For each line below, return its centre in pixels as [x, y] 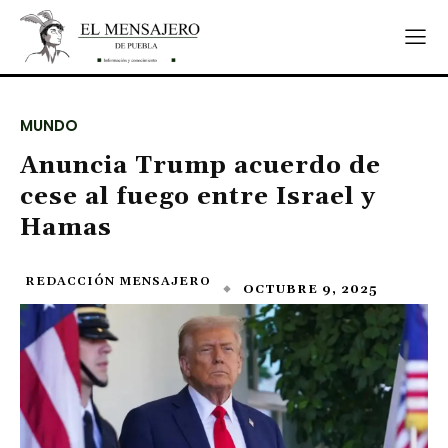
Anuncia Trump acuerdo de [200, 166]
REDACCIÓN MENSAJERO [118, 281]
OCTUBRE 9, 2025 [310, 289]
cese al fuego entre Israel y [198, 197]
